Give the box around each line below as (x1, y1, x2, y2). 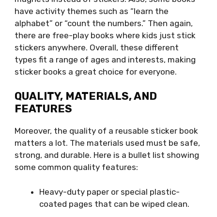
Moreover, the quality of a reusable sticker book (15, 126, 198, 136)
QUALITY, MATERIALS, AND (15, 90, 157, 103)
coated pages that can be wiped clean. (39, 199, 189, 209)
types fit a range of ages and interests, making (15, 54, 196, 64)
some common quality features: (15, 162, 138, 172)
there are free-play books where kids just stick (15, 30, 196, 40)
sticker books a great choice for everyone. (15, 66, 177, 77)
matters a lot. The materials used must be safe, (15, 138, 200, 148)
